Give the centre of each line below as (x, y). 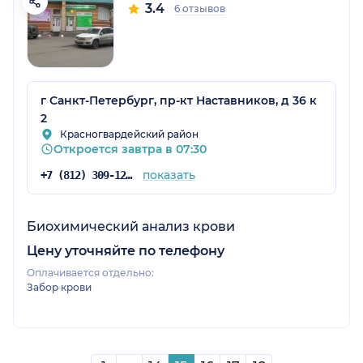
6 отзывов (200, 9)
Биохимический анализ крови (131, 227)
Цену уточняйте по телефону (126, 251)
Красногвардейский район (129, 135)
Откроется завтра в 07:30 (130, 149)
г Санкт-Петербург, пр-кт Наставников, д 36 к (179, 101)
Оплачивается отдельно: (90, 273)
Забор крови (59, 288)
